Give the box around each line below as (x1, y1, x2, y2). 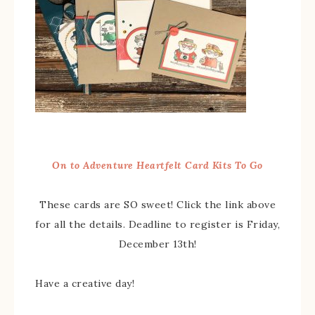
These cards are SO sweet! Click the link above (39, 198, 276, 211)
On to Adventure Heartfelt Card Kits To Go (52, 159, 263, 172)
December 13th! (118, 238, 197, 250)
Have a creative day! (35, 277, 134, 290)
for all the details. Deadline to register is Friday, (35, 218, 280, 231)
